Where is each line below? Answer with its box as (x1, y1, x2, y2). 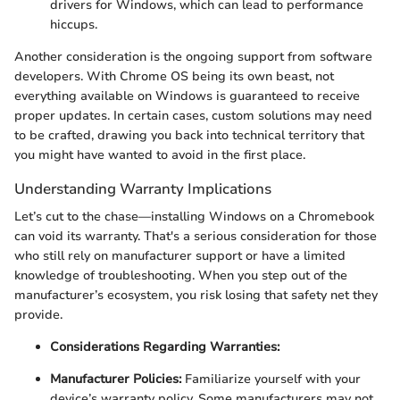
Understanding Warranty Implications (14, 178, 271, 199)
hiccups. (50, 15, 97, 33)
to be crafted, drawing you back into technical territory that (14, 126, 364, 144)
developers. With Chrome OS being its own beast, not (14, 67, 334, 85)
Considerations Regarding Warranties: (50, 337, 279, 355)
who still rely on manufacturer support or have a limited (14, 246, 346, 264)
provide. (14, 305, 62, 323)
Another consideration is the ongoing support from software (14, 47, 372, 65)
